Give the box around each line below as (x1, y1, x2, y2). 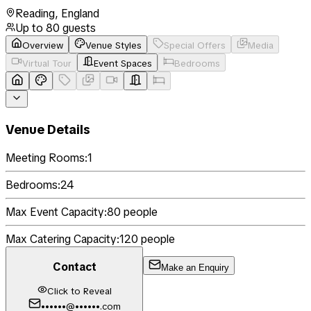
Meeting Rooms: (6, 151, 87, 166)
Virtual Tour (22, 57, 72, 69)
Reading (15, 6, 55, 21)
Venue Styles (85, 39, 142, 51)
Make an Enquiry (161, 262, 229, 273)
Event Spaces (94, 57, 152, 69)
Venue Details (6, 120, 90, 138)
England (61, 6, 99, 21)
